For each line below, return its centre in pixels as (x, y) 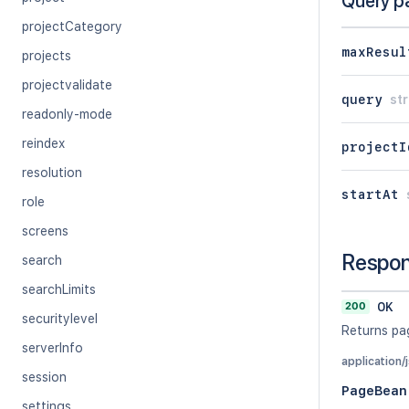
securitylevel (60, 319)
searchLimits (59, 289)
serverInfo (52, 348)
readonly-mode (67, 114)
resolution (52, 173)
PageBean (374, 391)
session (44, 377)
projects (47, 56)
